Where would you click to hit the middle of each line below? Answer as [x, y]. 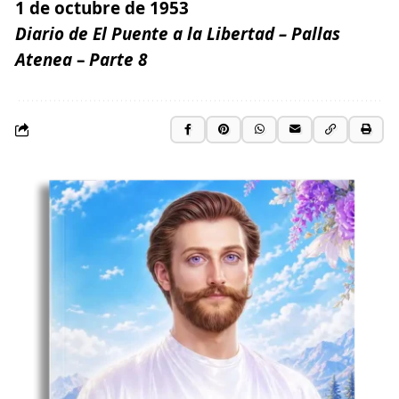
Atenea [44, 59]
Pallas [316, 33]
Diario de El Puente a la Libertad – [153, 33]
